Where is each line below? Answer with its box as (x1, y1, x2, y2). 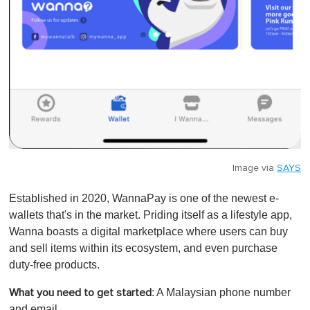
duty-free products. (9, 259, 102, 271)
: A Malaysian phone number (152, 286, 291, 299)
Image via (232, 163, 277, 174)
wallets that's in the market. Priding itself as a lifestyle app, (9, 209, 292, 221)
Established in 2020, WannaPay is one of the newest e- (9, 192, 279, 205)
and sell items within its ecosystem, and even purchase (9, 242, 277, 255)
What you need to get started (9, 287, 152, 299)
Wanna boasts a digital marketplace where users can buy (9, 226, 288, 238)
